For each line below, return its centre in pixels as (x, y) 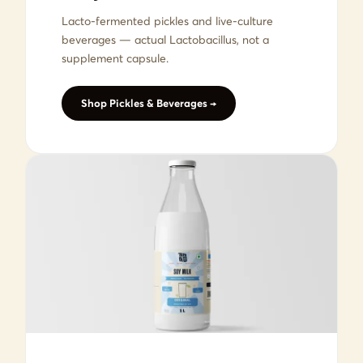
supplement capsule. (115, 58)
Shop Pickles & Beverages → (149, 102)
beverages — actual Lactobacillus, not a (166, 39)
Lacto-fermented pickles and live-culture (168, 21)
